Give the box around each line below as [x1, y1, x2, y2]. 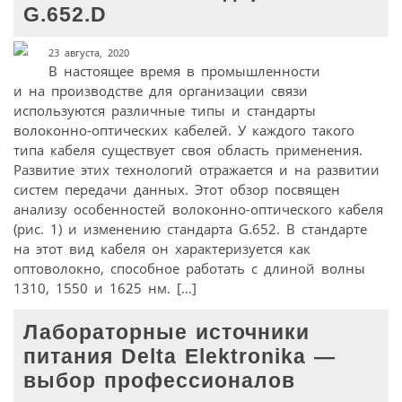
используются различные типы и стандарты [13, 100, 316, 119]
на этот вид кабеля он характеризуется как [13, 239, 310, 258]
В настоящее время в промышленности [48, 61, 320, 80]
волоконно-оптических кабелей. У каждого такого [13, 120, 354, 139]
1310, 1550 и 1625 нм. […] [13, 278, 197, 297]
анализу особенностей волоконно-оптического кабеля [13, 199, 383, 218]
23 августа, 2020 [48, 45, 129, 59]
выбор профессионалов [23, 369, 296, 392]
